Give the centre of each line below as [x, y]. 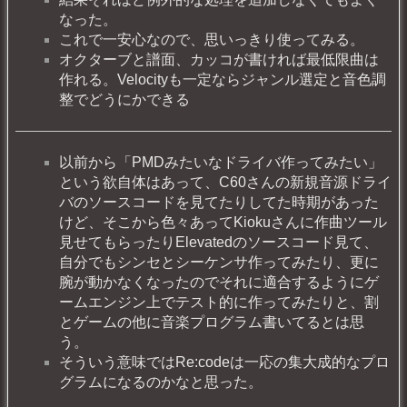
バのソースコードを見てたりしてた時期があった [219, 203]
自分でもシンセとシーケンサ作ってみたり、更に [219, 263]
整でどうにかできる [124, 100]
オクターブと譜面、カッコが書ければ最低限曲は [219, 60]
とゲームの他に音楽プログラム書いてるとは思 [212, 323]
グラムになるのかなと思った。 [161, 382]
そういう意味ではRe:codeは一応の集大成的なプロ [224, 362]
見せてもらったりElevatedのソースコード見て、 [218, 243]
